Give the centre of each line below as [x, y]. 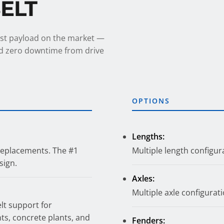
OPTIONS [151, 100]
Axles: [143, 178]
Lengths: [148, 136]
